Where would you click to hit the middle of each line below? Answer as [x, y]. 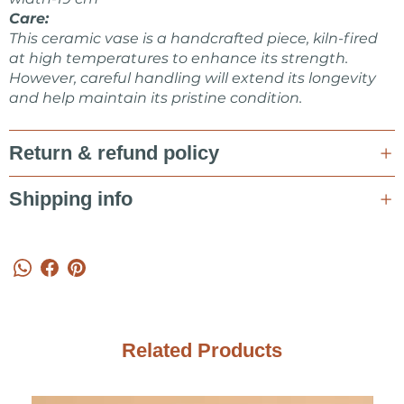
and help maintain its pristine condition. [156, 98]
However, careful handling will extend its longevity [193, 78]
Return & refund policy [114, 153]
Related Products [202, 350]
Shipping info [71, 199]
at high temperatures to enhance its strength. [179, 58]
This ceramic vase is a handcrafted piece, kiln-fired [193, 38]
